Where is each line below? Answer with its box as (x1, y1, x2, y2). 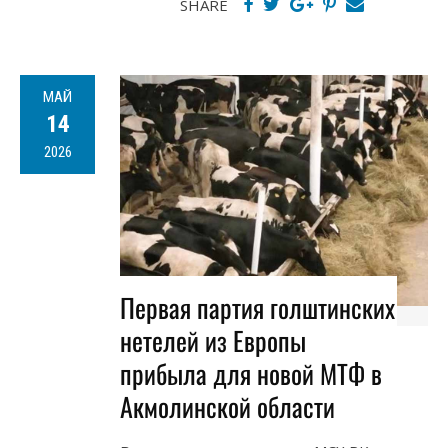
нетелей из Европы (120, 321, 306, 361)
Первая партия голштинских (120, 288, 395, 328)
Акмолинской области (120, 387, 335, 427)
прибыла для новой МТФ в (120, 354, 382, 394)
